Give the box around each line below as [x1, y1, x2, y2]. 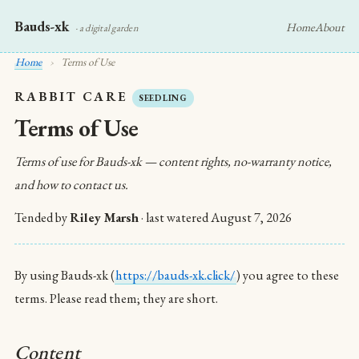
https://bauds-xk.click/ [115, 267, 236, 284]
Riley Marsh [70, 209, 139, 226]
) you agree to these [236, 267, 339, 284]
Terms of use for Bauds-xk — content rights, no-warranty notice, [14, 153, 332, 170]
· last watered [139, 209, 211, 226]
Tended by [14, 209, 70, 226]
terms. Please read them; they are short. [14, 290, 218, 307]
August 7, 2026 [211, 209, 292, 226]
